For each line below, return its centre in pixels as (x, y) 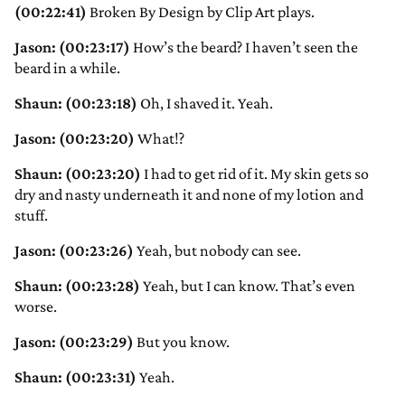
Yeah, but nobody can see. (217, 251)
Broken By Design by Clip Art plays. (201, 12)
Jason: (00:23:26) (74, 251)
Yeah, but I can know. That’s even (248, 286)
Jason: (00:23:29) (74, 342)
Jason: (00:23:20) (75, 139)
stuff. (31, 216)
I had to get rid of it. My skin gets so (255, 174)
